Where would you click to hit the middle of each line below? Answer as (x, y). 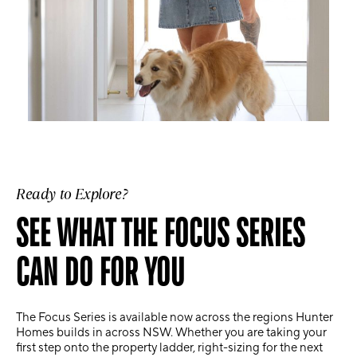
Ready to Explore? (72, 194)
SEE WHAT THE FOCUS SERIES (161, 231)
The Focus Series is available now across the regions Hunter (175, 318)
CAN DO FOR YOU (100, 271)
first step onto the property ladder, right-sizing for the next (169, 348)
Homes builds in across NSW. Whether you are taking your (171, 333)
